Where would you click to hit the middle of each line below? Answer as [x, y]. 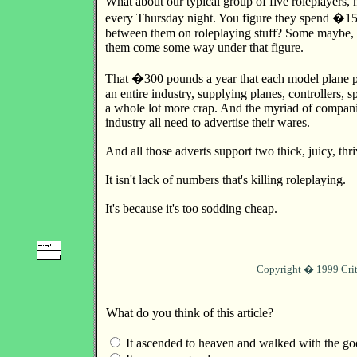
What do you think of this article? [190, 313]
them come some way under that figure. [204, 47]
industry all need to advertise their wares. [208, 122]
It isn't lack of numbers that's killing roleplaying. [226, 180]
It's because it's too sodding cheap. [191, 208]
